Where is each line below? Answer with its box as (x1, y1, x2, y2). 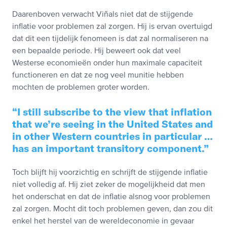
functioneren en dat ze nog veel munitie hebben (12, 71, 184, 80)
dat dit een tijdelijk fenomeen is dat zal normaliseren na (12, 35, 208, 44)
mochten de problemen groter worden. (12, 84, 149, 92)
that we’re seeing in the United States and (12, 118, 213, 131)
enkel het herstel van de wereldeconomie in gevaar (12, 217, 194, 226)
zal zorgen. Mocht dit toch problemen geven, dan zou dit (12, 205, 213, 214)
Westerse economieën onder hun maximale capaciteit (12, 59, 202, 68)
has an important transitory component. (12, 142, 204, 155)
